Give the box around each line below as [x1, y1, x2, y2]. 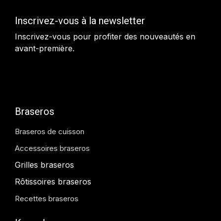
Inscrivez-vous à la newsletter [15, 14, 145, 27]
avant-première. [15, 43, 74, 53]
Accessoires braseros [15, 143, 90, 153]
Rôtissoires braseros [15, 176, 91, 186]
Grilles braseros [15, 159, 74, 170]
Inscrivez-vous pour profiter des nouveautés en [15, 31, 195, 41]
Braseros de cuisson [15, 126, 84, 136]
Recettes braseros [15, 193, 78, 203]
